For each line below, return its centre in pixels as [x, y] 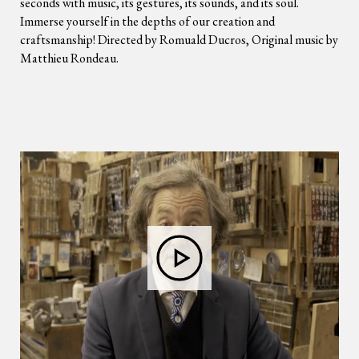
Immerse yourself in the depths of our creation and [147, 21]
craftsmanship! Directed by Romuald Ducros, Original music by [179, 40]
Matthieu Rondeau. [69, 58]
